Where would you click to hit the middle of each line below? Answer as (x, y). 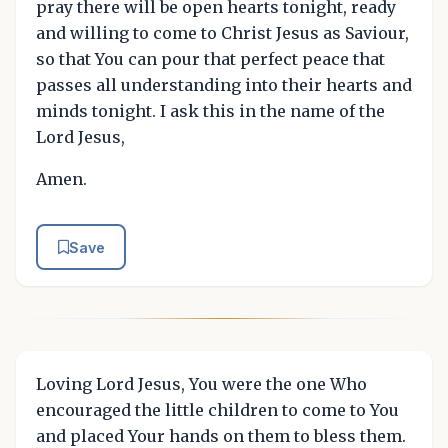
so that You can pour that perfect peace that (210, 59)
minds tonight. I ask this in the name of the (210, 111)
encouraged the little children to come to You (217, 409)
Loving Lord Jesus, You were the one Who (201, 383)
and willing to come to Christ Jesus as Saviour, (222, 33)
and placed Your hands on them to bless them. (221, 435)
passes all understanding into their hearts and (224, 85)
